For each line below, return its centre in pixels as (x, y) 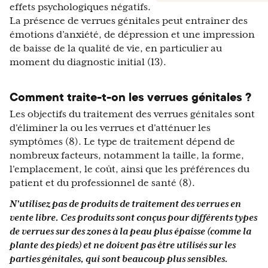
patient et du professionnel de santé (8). (102, 183)
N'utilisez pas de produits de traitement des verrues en (125, 204)
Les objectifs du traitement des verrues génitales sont (132, 115)
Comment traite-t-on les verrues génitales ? (130, 97)
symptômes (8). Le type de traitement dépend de (122, 142)
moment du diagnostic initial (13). (88, 63)
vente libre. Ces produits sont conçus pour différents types (133, 218)
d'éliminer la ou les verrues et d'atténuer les (110, 128)
